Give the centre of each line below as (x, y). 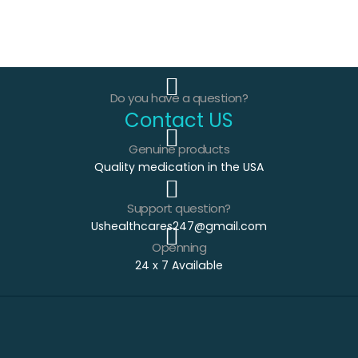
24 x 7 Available (179, 265)
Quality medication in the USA (179, 167)
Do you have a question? (179, 97)
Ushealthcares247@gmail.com (179, 226)
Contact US (179, 120)
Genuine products (179, 149)
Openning (179, 247)
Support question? (179, 208)
